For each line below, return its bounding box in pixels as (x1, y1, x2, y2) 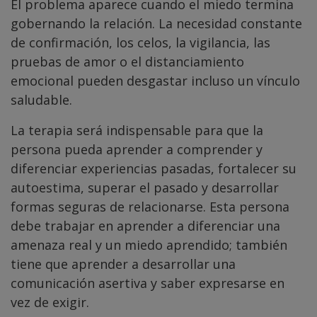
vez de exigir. (11, 294, 89, 311)
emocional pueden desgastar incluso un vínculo (11, 72, 300, 90)
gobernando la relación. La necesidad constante (11, 15, 302, 33)
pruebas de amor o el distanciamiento (11, 53, 244, 71)
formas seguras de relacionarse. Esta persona (11, 198, 289, 216)
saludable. (11, 91, 72, 109)
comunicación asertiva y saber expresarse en (11, 275, 284, 292)
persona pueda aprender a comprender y (11, 141, 263, 158)
